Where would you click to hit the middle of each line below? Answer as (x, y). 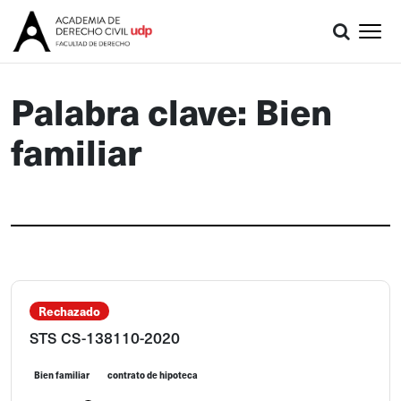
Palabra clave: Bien (171, 111)
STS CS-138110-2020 (105, 337)
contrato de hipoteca (153, 375)
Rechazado (69, 311)
